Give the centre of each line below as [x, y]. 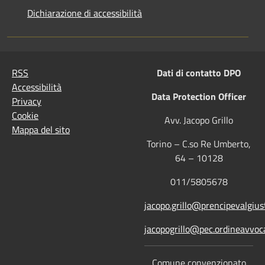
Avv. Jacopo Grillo [199, 120]
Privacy [27, 101]
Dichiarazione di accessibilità [85, 13]
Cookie [25, 116]
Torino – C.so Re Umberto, [199, 144]
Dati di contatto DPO [199, 73]
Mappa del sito [41, 130]
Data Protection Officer [199, 97]
